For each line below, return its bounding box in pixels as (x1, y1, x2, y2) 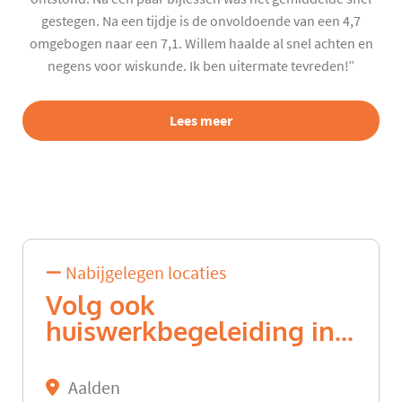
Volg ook (46, 289, 155, 324)
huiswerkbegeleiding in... (46, 315, 354, 350)
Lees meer (170, 110, 232, 130)
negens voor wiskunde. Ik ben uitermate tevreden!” (48, 57, 354, 75)
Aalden (68, 377, 120, 400)
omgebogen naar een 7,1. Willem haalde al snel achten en (29, 34, 373, 53)
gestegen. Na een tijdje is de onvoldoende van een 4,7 (41, 12, 361, 31)
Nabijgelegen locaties (62, 262, 226, 285)
